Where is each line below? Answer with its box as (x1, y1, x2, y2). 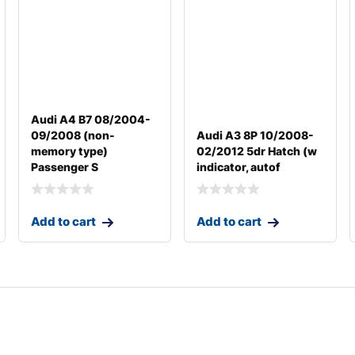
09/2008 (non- (30, 128, 115, 142)
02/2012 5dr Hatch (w (196, 143, 317, 158)
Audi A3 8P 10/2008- (196, 128, 314, 142)
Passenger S (30, 159, 98, 174)
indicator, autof (196, 159, 281, 174)
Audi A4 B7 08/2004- (30, 112, 151, 126)
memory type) (30, 143, 108, 158)
